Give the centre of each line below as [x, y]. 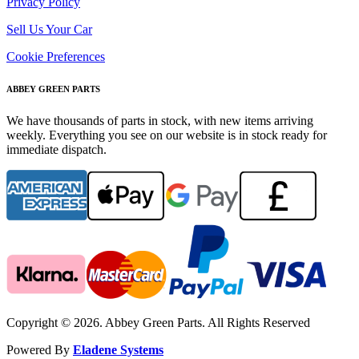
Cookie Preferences [56, 56]
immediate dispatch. [56, 149]
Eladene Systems [118, 349]
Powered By [40, 349]
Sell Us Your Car [49, 29]
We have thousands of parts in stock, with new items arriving [160, 120]
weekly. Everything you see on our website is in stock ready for [167, 135]
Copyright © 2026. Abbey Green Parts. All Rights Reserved [158, 322]
